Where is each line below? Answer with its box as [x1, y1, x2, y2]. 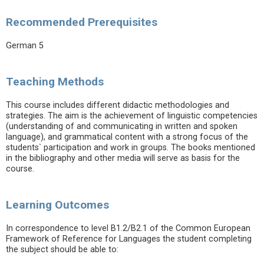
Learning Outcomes [6, 198, 109, 212]
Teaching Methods [6, 75, 104, 88]
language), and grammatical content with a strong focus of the [6, 132, 248, 142]
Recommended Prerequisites [6, 15, 157, 29]
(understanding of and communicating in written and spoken [6, 121, 237, 131]
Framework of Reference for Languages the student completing [6, 234, 252, 244]
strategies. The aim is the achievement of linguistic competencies [6, 111, 258, 121]
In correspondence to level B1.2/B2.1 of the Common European [6, 223, 250, 233]
